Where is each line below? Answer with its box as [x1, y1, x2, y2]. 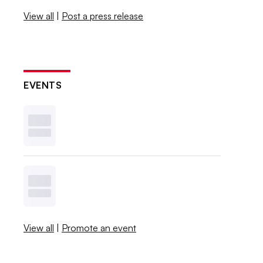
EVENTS [23, 79, 62, 91]
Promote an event [62, 221, 137, 234]
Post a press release [62, 9, 144, 22]
